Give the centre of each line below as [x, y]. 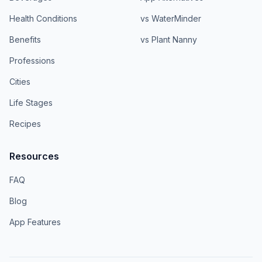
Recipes [25, 123]
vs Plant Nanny [169, 39]
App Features [35, 222]
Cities [20, 81]
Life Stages [31, 102]
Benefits [25, 39]
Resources [34, 156]
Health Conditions [43, 18]
